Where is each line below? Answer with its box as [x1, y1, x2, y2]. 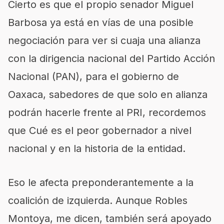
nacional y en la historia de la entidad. [8, 142, 185, 154]
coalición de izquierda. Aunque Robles [8, 194, 187, 206]
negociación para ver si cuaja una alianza [8, 34, 200, 46]
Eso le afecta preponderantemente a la [8, 176, 193, 188]
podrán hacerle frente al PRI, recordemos [8, 106, 206, 118]
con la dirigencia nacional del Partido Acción [8, 52, 215, 64]
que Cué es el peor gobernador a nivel [8, 124, 191, 136]
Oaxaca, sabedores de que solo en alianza [8, 88, 207, 100]
